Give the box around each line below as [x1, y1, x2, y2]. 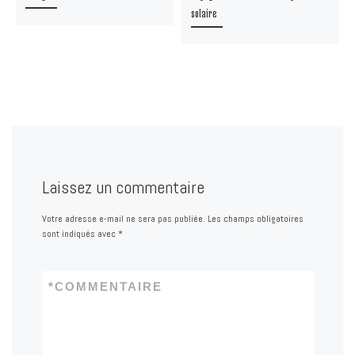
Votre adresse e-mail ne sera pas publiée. [41, 212, 205, 225]
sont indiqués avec [41, 227, 118, 240]
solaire [190, 6, 217, 20]
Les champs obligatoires [207, 212, 303, 225]
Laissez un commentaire [41, 177, 204, 199]
